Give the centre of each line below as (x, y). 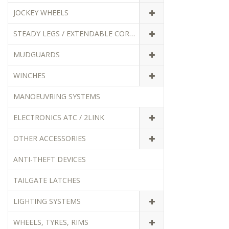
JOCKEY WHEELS (41, 12)
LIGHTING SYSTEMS (47, 201)
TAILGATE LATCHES (47, 180)
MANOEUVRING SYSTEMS (57, 96)
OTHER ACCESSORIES (50, 138)
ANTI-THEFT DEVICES (50, 159)
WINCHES (29, 75)
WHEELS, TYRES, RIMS (51, 222)
